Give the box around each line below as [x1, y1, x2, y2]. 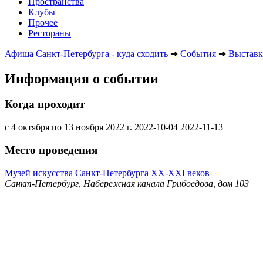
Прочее [28, 17, 58, 28]
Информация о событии [5, 70, 159, 86]
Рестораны [28, 28, 71, 38]
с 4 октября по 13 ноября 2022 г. [5, 122, 132, 133]
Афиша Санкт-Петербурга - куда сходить [5, 48, 168, 59]
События [180, 48, 216, 59]
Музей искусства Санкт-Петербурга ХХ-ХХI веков [5, 167, 210, 178]
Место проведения [5, 143, 97, 156]
